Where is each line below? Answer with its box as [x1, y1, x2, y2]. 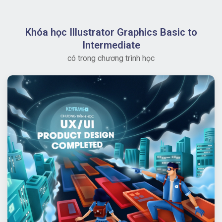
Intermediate [82, 39, 140, 51]
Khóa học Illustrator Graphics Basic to [25, 26, 197, 38]
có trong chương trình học [67, 53, 155, 63]
